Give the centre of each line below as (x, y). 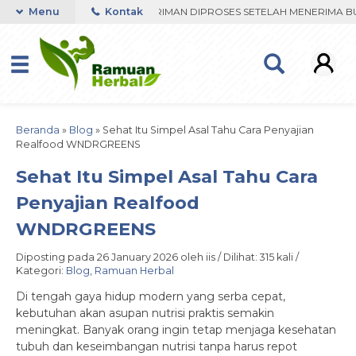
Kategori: (41, 271)
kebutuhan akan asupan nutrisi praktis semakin (145, 313)
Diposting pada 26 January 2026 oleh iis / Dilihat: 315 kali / (157, 257)
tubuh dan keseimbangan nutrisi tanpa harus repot (157, 346)
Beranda (38, 130)
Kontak (123, 12)
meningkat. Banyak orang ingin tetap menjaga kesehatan (176, 330)
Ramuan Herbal (134, 271)
